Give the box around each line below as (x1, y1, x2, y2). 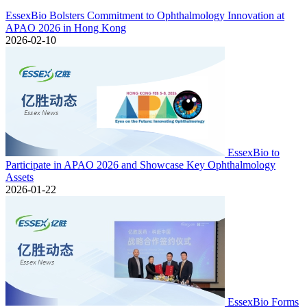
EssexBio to (228, 147, 280, 158)
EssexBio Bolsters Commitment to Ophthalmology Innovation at (5, 10, 284, 21)
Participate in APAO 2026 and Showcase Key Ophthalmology (5, 159, 275, 171)
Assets (5, 171, 34, 183)
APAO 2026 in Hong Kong (5, 22, 126, 34)
